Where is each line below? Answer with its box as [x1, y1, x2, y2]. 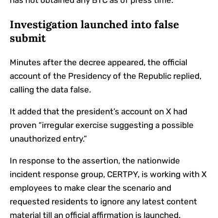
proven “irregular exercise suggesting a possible [10, 120, 194, 130]
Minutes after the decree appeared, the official [10, 57, 187, 68]
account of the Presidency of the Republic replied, [10, 71, 201, 81]
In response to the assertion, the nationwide [10, 156, 180, 166]
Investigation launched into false [10, 18, 179, 32]
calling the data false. [10, 85, 93, 95]
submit [10, 31, 46, 45]
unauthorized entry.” [10, 134, 89, 144]
